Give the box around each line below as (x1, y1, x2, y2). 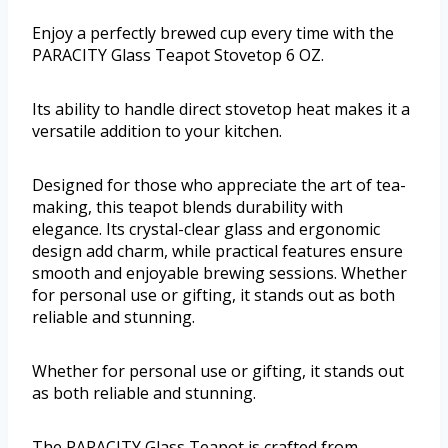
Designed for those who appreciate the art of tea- (32, 173, 406, 196)
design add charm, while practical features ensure (32, 239, 403, 262)
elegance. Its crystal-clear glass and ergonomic (32, 217, 380, 240)
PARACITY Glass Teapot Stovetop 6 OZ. (32, 43, 324, 66)
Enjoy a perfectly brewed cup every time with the (32, 21, 394, 44)
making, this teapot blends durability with (32, 195, 343, 218)
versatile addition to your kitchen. (32, 119, 282, 142)
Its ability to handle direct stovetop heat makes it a (32, 97, 410, 120)
